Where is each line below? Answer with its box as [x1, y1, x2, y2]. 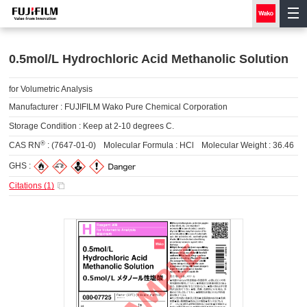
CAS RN [9, 140, 41, 150]
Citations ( [9, 181, 47, 191]
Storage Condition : [9, 121, 84, 131]
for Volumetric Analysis [9, 84, 93, 94]
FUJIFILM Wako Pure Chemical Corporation [64, 102, 228, 112]
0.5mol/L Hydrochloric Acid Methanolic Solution [9, 52, 289, 66]
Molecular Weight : [201, 140, 273, 150]
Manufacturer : [9, 102, 65, 112]
